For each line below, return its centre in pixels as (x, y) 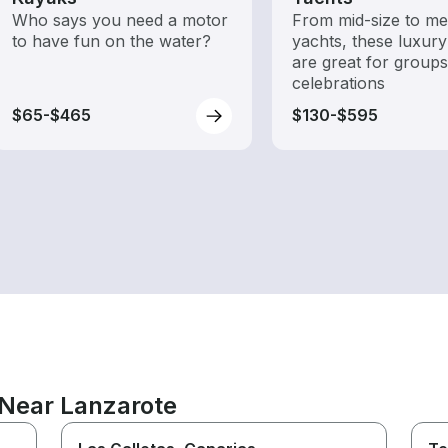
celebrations (338, 82)
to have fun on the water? (111, 40)
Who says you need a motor (120, 19)
